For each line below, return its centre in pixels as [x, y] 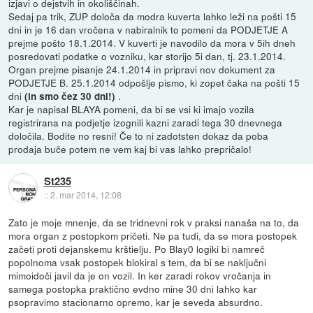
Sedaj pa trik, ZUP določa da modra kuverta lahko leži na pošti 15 [153, 16]
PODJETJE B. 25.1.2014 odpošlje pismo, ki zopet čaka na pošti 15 [154, 83]
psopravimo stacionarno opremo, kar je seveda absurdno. [136, 302]
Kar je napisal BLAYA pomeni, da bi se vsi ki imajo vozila [132, 109]
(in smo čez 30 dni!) [72, 96]
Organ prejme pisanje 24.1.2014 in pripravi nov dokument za [142, 70]
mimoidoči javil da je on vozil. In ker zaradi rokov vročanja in [140, 276]
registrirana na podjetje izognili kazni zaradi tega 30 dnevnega [146, 123]
